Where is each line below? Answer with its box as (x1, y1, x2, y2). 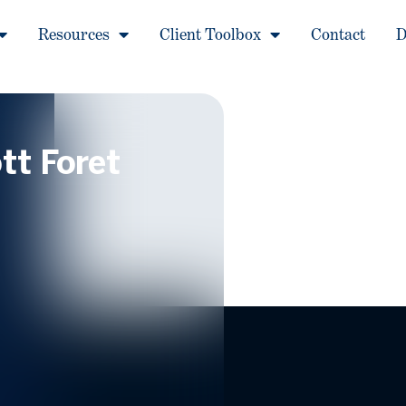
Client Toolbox (159, 24, 262, 45)
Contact (311, 24, 366, 45)
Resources (38, 24, 111, 45)
